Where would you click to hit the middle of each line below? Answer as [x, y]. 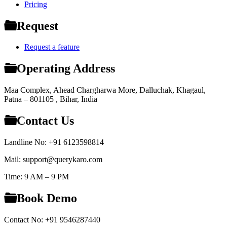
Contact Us [45, 121]
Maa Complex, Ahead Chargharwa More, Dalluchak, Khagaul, [105, 90]
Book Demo [47, 198]
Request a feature [52, 47]
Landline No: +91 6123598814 [54, 142]
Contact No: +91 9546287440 [52, 219]
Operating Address [66, 69]
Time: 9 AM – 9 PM [36, 177]
